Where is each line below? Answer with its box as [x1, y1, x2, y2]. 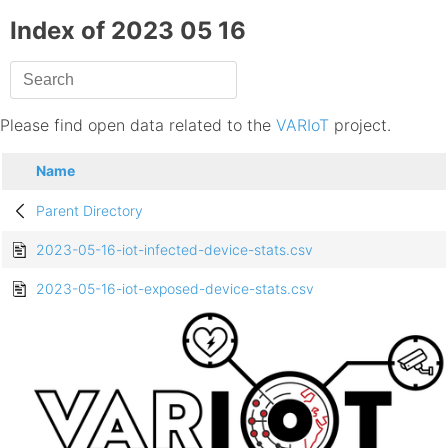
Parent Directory [36, 202, 143, 220]
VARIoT [276, 115, 329, 136]
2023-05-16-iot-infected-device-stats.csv [36, 241, 313, 259]
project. [329, 115, 391, 136]
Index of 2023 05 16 [10, 16, 246, 46]
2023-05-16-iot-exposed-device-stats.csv [36, 280, 314, 298]
